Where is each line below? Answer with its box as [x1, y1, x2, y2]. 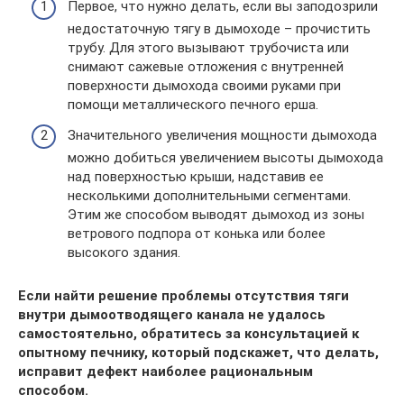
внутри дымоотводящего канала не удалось [18, 306, 326, 323]
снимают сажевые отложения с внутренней [68, 59, 344, 75]
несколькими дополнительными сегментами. [68, 187, 351, 204]
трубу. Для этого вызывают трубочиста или [68, 40, 349, 56]
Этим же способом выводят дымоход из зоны [68, 206, 364, 223]
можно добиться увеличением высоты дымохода [68, 149, 383, 166]
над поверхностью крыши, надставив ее [68, 168, 324, 185]
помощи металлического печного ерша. [68, 96, 318, 113]
